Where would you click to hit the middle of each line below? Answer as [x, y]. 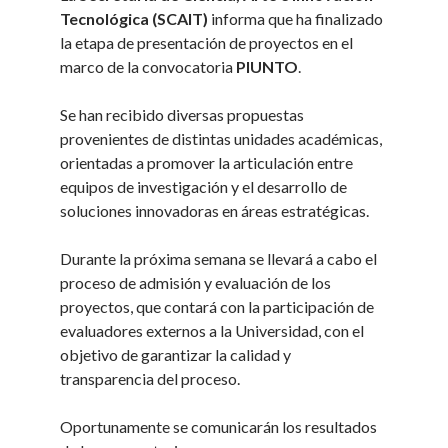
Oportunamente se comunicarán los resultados [219, 427]
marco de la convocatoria [148, 67]
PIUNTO [267, 67]
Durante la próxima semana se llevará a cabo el [219, 259]
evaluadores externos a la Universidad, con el [212, 331]
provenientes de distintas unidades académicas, [221, 139]
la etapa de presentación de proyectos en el [207, 43]
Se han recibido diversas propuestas [182, 115]
